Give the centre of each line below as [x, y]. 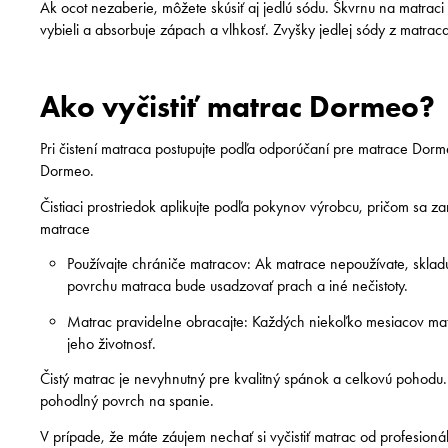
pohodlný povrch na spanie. [127, 401]
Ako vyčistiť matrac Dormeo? [238, 106]
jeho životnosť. [112, 343]
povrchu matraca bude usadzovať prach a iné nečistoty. [238, 286]
